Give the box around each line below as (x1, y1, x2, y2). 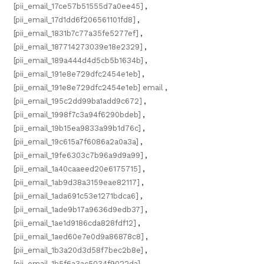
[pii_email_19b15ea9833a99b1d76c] (14, 124, 141, 133)
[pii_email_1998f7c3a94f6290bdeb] (14, 110, 141, 119)
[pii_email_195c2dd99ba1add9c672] (14, 97, 142, 105)
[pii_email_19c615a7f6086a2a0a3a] (14, 137, 138, 146)
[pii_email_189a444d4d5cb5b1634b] (14, 56, 143, 65)
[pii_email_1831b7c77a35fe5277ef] (14, 29, 138, 38)
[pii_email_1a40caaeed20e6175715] (14, 164, 141, 173)
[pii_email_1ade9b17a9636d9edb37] (14, 205, 143, 214)
